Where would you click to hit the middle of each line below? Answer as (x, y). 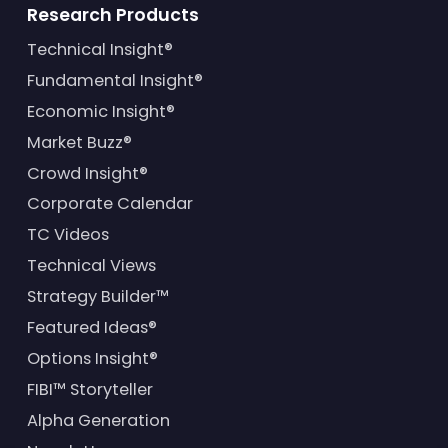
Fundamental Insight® (114, 80)
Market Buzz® (79, 142)
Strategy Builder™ (97, 297)
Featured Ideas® (91, 328)
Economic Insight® (100, 111)
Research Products (112, 14)
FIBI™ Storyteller (89, 389)
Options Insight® (92, 358)
